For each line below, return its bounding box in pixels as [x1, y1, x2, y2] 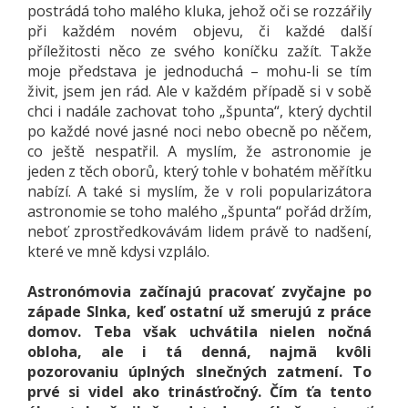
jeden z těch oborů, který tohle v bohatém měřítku [27, 161, 372, 181]
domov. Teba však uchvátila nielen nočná [27, 321, 372, 342]
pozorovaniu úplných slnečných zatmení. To [27, 362, 372, 382]
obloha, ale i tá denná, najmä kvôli [27, 342, 372, 362]
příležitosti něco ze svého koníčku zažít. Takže [27, 41, 372, 61]
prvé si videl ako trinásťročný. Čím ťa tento [27, 382, 372, 402]
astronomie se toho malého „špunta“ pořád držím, [27, 201, 372, 221]
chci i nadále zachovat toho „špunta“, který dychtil [27, 101, 372, 121]
